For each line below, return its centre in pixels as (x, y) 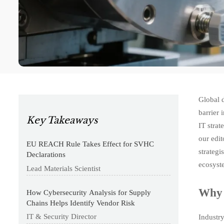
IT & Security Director (62, 217)
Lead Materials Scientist (64, 169)
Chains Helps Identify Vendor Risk (81, 203)
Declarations (46, 155)
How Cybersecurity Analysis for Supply (89, 192)
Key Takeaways (62, 120)
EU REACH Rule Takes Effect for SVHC (90, 144)
